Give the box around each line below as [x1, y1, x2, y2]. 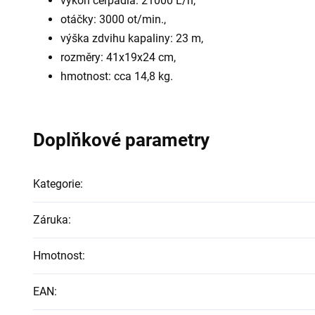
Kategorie [33, 176, 80, 191]
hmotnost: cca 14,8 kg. [60, 69, 173, 83]
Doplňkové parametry [33, 129, 210, 150]
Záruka [33, 212, 68, 226]
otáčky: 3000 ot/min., [60, 12, 166, 26]
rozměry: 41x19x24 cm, [60, 50, 176, 64]
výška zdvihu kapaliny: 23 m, [60, 31, 203, 45]
